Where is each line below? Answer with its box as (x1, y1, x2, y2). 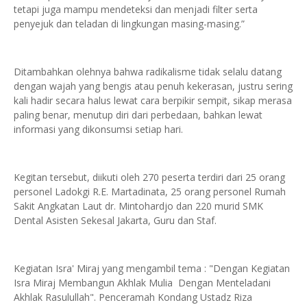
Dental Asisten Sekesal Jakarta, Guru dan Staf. (14, 214, 217, 227)
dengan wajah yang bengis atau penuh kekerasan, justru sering (14, 79, 293, 93)
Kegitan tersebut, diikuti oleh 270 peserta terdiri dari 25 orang (14, 171, 285, 184)
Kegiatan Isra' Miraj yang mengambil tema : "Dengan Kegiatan (14, 262, 290, 275)
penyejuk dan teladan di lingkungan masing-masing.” (14, 17, 245, 30)
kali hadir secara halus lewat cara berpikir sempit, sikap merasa (14, 94, 292, 107)
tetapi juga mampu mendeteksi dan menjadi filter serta (14, 3, 258, 16)
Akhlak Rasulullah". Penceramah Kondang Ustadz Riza (14, 291, 252, 304)
